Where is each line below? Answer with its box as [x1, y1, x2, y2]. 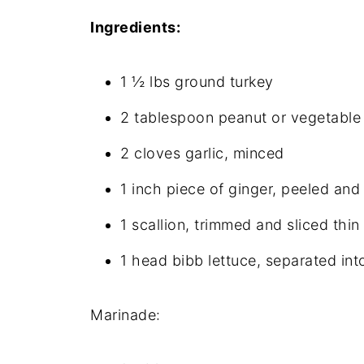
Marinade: [90, 305, 161, 323]
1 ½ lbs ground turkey [120, 72, 274, 90]
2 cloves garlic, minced [120, 144, 284, 162]
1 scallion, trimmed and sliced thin [120, 215, 360, 233]
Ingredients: [90, 18, 180, 36]
